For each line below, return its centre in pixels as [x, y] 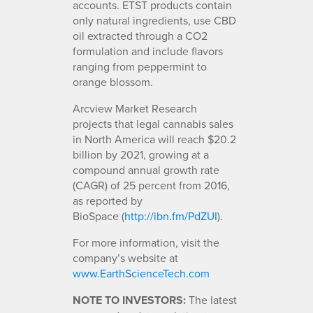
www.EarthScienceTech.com [141, 273]
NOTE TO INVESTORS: [129, 300]
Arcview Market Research [135, 108]
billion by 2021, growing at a [141, 154]
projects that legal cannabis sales [153, 123]
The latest [211, 299]
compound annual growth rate [146, 169]
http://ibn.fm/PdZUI [171, 216]
